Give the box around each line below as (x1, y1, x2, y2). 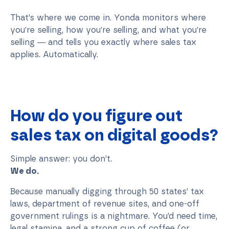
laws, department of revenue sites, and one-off (10, 198, 199, 209)
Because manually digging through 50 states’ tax (10, 186, 204, 196)
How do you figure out (10, 105, 182, 125)
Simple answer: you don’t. (10, 153, 112, 164)
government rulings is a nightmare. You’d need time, (10, 211, 217, 221)
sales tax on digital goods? (10, 125, 218, 145)
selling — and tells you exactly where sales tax (10, 37, 196, 47)
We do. (10, 166, 39, 176)
